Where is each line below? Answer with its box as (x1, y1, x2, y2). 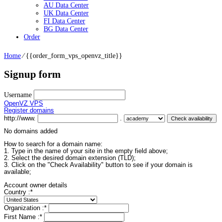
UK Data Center (44, 9, 89, 17)
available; (4, 168, 31, 176)
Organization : (4, 205, 44, 212)
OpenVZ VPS (4, 100, 43, 107)
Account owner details (4, 182, 67, 189)
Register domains (4, 107, 54, 114)
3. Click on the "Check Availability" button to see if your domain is (4, 162, 193, 169)
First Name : (4, 214, 40, 221)
